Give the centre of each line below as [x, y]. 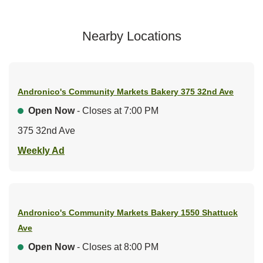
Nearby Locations [131, 36]
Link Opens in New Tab [115, 150]
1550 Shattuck [209, 212]
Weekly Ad [41, 150]
